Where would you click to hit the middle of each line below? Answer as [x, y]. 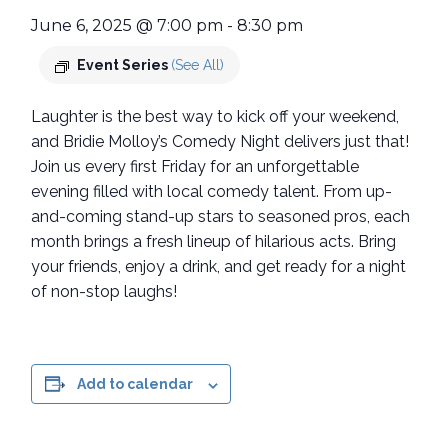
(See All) [198, 65]
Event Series [124, 65]
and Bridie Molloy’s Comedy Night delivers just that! [220, 142]
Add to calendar [134, 384]
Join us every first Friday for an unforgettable [195, 167]
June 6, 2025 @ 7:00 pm [127, 26]
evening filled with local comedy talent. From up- [212, 192]
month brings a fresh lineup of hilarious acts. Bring [214, 242]
